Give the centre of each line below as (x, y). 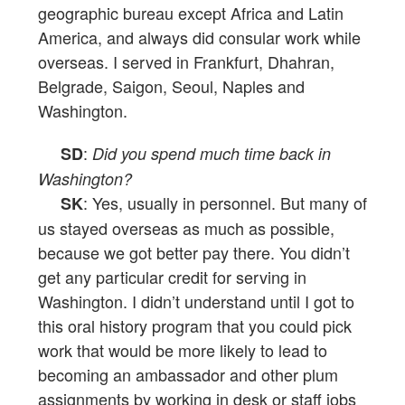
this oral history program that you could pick (195, 326)
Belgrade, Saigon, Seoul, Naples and (171, 86)
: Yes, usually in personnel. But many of (225, 203)
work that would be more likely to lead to (183, 350)
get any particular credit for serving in (172, 277)
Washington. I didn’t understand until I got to (196, 301)
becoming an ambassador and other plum (188, 375)
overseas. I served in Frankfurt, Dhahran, (186, 62)
